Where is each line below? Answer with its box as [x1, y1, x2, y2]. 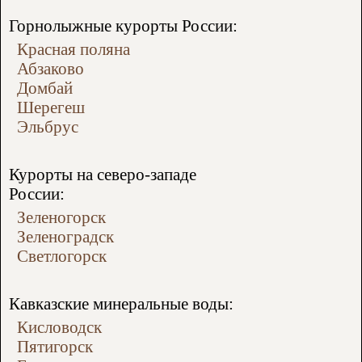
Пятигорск [17, 337, 93, 356]
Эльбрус [17, 117, 78, 137]
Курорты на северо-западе [9, 165, 196, 184]
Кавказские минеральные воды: [9, 294, 234, 314]
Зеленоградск [17, 227, 114, 246]
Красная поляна [17, 40, 130, 59]
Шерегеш [17, 98, 85, 117]
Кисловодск [17, 318, 102, 337]
